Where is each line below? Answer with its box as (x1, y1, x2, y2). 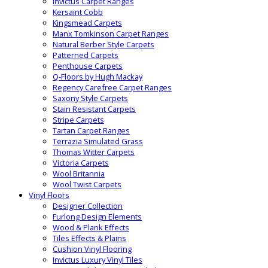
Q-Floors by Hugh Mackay (53, 71, 142, 83)
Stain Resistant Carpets (53, 103, 136, 115)
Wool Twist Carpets (53, 179, 121, 190)
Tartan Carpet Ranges (53, 125, 130, 136)
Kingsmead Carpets (53, 17, 122, 29)
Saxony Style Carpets (53, 93, 128, 104)
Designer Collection (53, 200, 123, 212)
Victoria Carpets (53, 157, 109, 169)
